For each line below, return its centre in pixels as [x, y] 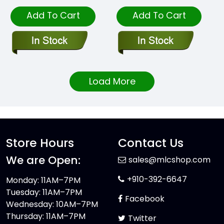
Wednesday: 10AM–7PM [52, 204]
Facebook [145, 199]
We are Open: [43, 160]
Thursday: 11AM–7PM [46, 216]
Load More [112, 81]
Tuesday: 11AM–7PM [44, 192]
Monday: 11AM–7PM [43, 180]
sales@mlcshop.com [169, 160]
